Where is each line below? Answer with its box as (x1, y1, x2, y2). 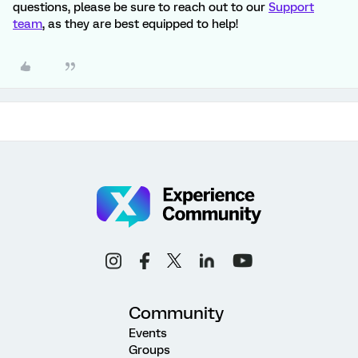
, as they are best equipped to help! (42, 17, 238, 31)
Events (129, 325, 167, 340)
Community (129, 302, 224, 323)
